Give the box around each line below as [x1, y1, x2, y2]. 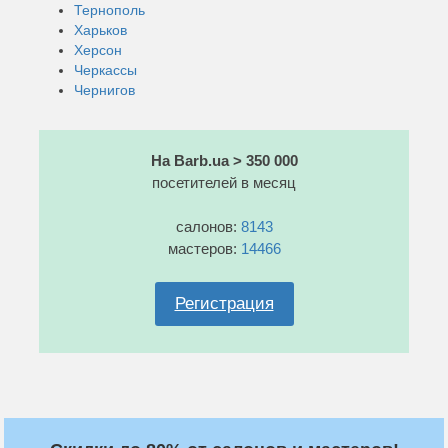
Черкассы [74, 61, 137, 78]
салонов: [175, 217, 241, 235]
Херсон [74, 41, 122, 58]
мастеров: [167, 239, 241, 257]
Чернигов [74, 81, 135, 98]
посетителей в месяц [152, 173, 296, 191]
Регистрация [174, 293, 274, 313]
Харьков [74, 21, 127, 38]
